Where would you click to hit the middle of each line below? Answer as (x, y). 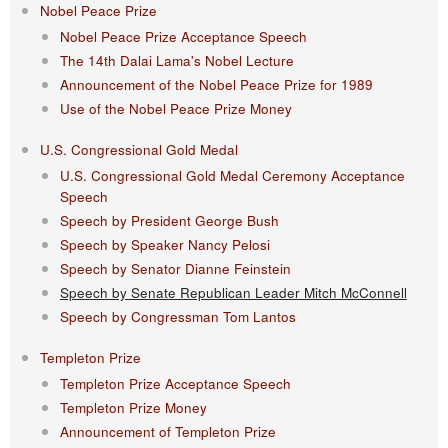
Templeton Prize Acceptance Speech (175, 383)
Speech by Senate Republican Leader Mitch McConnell (233, 292)
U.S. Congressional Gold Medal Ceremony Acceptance (232, 175)
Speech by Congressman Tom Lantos (178, 316)
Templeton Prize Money (133, 407)
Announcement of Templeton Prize (168, 431)
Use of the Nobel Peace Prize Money (176, 108)
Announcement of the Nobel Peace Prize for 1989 (216, 84)
